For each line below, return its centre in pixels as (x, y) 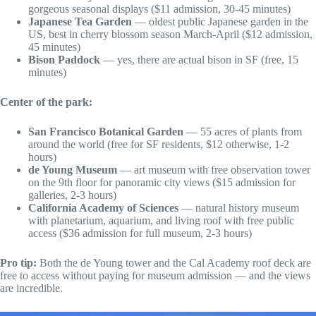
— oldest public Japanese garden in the (220, 21)
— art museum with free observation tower (214, 169)
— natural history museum (239, 207)
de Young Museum (73, 169)
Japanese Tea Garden (80, 21)
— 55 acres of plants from (243, 131)
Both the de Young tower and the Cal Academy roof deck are (174, 262)
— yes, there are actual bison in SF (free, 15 (199, 59)
